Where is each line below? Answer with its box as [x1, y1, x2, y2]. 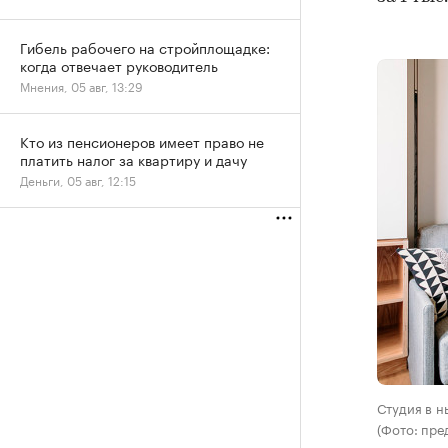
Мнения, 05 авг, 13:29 [20, 76, 143, 95]
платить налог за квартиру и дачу [20, 148, 247, 170]
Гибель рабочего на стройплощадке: [20, 36, 270, 58]
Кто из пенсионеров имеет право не [20, 130, 264, 152]
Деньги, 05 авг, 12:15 [20, 170, 136, 189]
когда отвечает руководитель [20, 54, 218, 76]
